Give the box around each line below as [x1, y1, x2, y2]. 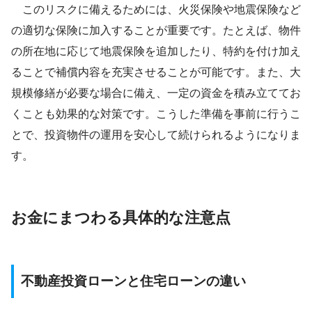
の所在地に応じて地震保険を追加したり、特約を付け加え [11, 45, 301, 58]
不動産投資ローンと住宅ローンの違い [21, 274, 246, 289]
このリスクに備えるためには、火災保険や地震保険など [11, 3, 301, 16]
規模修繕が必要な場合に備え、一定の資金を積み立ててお [11, 87, 301, 100]
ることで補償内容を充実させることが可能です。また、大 [11, 66, 301, 79]
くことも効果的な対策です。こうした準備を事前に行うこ [11, 108, 301, 120]
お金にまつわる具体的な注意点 [11, 209, 231, 227]
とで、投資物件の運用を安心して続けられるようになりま [11, 129, 301, 141]
